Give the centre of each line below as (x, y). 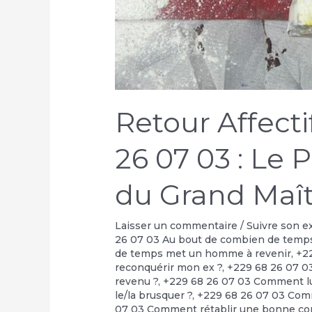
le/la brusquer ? (154, 295)
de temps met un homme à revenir (203, 253)
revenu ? (137, 281)
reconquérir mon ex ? (169, 267)
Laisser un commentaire (177, 225)
